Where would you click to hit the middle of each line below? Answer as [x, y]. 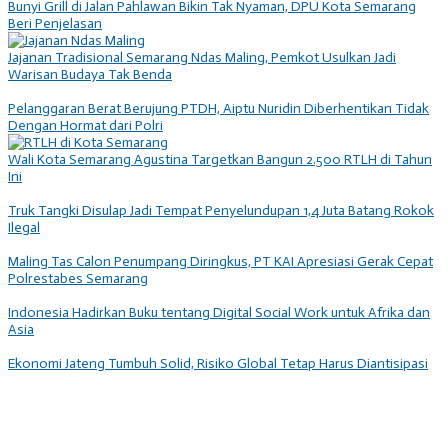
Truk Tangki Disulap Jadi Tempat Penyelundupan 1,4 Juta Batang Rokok [221, 210]
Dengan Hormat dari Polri [85, 125]
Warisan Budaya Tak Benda [90, 74]
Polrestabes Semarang [78, 278]
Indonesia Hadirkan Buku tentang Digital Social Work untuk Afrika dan [219, 312]
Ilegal [24, 227]
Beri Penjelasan [55, 23]
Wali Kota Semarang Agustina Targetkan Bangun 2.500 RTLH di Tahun [220, 159]
